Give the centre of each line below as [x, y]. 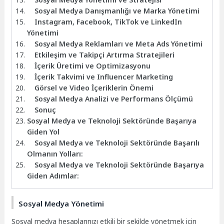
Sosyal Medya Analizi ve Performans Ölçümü [114, 99]
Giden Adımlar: [53, 176]
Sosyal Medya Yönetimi [61, 203]
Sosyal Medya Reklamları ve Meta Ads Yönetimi [119, 44]
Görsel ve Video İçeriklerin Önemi [94, 88]
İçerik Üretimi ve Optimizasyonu [93, 66]
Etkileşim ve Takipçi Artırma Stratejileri [105, 55]
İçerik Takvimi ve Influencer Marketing [104, 77]
